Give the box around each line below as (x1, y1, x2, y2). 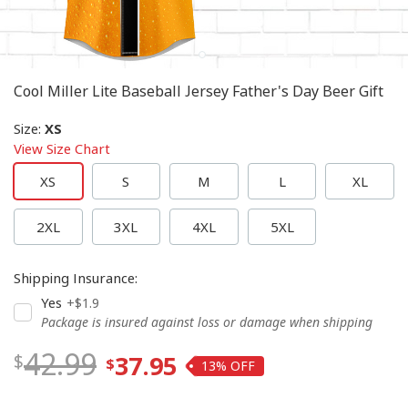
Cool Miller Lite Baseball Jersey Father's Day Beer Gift (14, 81, 383, 101)
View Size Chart (14, 139, 110, 158)
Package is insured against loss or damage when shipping (41, 313, 372, 331)
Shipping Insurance (14, 269, 135, 287)
